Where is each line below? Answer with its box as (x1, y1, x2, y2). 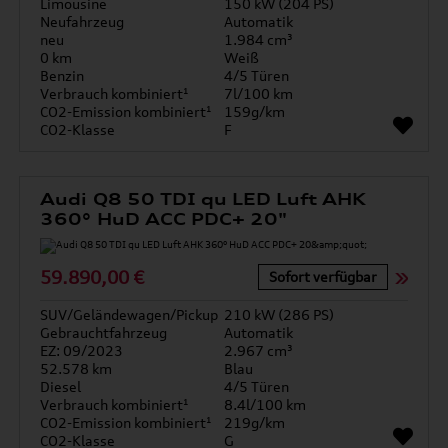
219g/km (224, 414, 285, 431)
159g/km (224, 103, 285, 120)
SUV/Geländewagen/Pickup (40, 306, 219, 323)
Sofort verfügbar (268, 268, 377, 285)
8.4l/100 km (224, 396, 306, 413)
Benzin (40, 67, 85, 84)
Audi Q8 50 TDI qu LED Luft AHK (40, 189, 367, 209)
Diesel (40, 378, 82, 395)
